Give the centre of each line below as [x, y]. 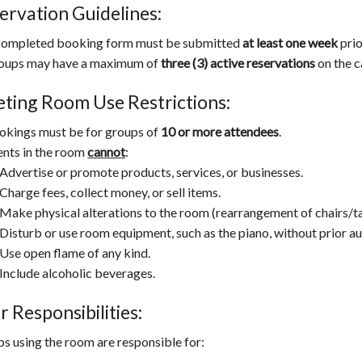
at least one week [290, 43]
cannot [107, 152]
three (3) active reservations [238, 63]
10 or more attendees [220, 132]
